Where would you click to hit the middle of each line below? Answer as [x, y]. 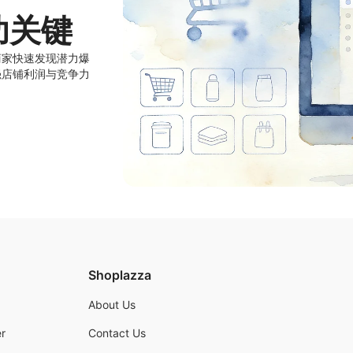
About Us [112, 305]
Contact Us [117, 333]
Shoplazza [120, 275]
